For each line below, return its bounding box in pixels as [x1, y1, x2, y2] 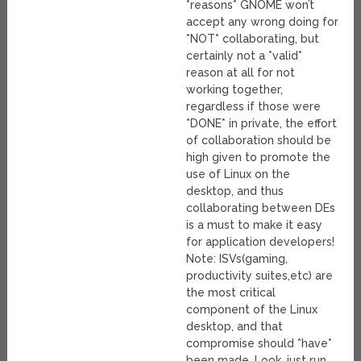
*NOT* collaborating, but [186, 32, 320, 46]
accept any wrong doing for [186, 15, 339, 29]
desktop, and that [186, 320, 284, 334]
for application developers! [186, 235, 335, 249]
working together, [186, 83, 284, 97]
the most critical [186, 286, 276, 300]
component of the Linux [186, 303, 318, 317]
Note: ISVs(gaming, [186, 252, 288, 266]
